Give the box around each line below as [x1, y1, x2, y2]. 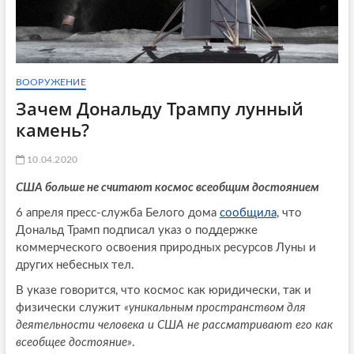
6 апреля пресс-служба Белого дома [15, 207, 220, 220]
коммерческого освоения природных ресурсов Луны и [15, 242, 316, 254]
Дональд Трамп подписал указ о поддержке [15, 224, 258, 237]
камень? [15, 118, 89, 142]
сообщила [219, 207, 277, 220]
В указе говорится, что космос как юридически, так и [15, 284, 311, 297]
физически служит [15, 302, 124, 314]
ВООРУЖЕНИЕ [15, 77, 86, 88]
